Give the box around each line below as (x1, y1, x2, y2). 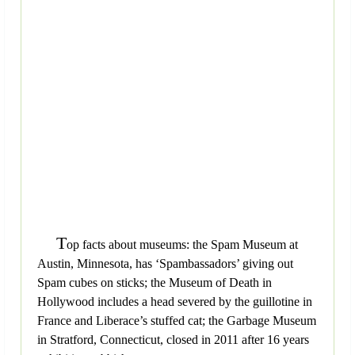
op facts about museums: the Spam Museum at (67, 238, 298, 252)
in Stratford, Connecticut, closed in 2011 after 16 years (37, 333, 309, 347)
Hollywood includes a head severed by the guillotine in (37, 295, 312, 309)
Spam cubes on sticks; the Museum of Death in (37, 276, 272, 290)
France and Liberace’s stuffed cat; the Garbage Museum (37, 314, 316, 328)
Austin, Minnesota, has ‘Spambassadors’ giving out (37, 257, 293, 271)
